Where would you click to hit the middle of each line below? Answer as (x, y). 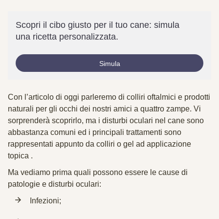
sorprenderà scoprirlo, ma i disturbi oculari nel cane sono (106, 120)
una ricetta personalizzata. (67, 37)
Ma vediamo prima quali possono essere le (83, 172)
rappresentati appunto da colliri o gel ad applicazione (99, 144)
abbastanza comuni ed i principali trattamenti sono (95, 132)
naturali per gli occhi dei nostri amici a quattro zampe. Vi (104, 109)
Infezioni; (45, 201)
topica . (20, 156)
